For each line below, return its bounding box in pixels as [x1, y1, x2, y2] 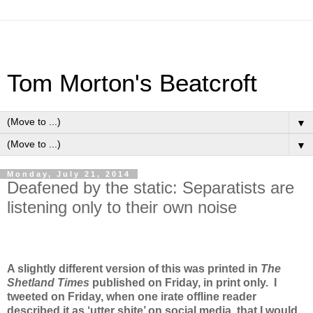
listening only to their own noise [7, 198, 237, 217]
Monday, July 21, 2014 [7, 170, 131, 178]
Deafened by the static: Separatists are [7, 178, 294, 197]
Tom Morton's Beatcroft [7, 70, 257, 96]
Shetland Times [7, 276, 92, 289]
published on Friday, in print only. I [92, 276, 277, 289]
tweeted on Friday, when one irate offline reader [7, 290, 256, 303]
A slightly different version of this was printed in [7, 262, 261, 275]
